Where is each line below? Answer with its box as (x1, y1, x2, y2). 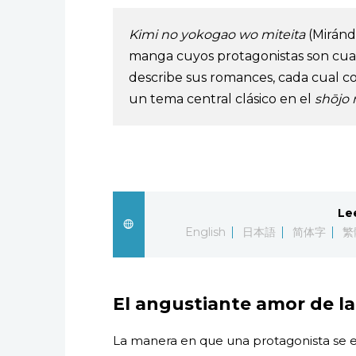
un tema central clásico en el (129, 91, 315, 106)
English (185, 224, 226, 239)
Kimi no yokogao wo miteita (129, 26, 305, 42)
